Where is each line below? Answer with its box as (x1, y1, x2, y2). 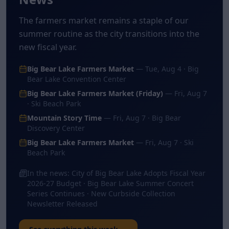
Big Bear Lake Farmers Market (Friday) (27, 88, 163, 98)
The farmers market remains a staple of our (19, 15, 189, 26)
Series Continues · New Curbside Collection (27, 189, 175, 198)
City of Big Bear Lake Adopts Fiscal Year (72, 168, 205, 178)
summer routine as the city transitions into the (19, 28, 199, 39)
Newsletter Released (27, 199, 98, 209)
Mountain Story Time (27, 113, 102, 123)
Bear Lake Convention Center (27, 74, 126, 84)
